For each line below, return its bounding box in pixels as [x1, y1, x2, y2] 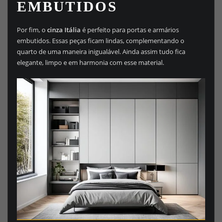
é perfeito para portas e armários [80, 25, 179, 35]
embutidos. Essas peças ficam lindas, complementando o [16, 36, 184, 46]
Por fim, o [16, 25, 47, 35]
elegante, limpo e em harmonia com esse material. [16, 58, 164, 67]
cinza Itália [47, 25, 81, 35]
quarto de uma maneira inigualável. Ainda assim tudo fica [16, 47, 185, 56]
